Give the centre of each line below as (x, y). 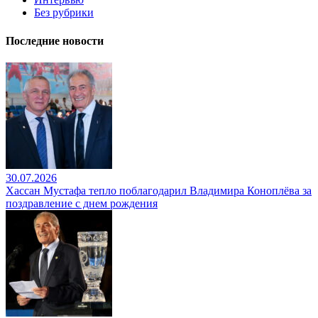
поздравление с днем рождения (82, 203)
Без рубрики (64, 13)
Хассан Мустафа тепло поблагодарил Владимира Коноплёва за (159, 190)
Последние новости (55, 40)
